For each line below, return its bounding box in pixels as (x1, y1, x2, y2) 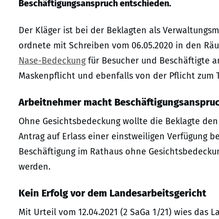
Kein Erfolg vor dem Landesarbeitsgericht (19, 187, 206, 199)
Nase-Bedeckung (19, 55, 86, 66)
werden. (19, 161, 50, 172)
